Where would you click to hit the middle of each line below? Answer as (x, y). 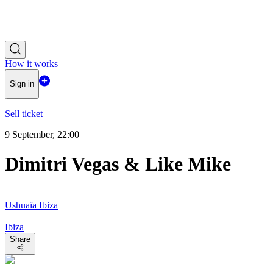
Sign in (22, 84)
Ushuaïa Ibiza (31, 205)
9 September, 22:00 (42, 134)
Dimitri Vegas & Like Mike (118, 164)
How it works (31, 64)
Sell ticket (24, 113)
